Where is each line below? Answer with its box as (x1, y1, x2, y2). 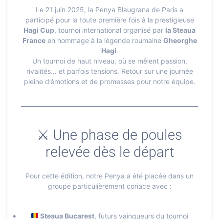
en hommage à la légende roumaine (45, 36, 163, 44)
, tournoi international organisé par (54, 25, 165, 34)
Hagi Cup (23, 25, 54, 34)
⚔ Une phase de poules (37, 126, 182, 143)
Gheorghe (163, 36, 197, 44)
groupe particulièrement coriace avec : (47, 181, 172, 190)
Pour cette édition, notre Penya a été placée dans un (25, 171, 194, 180)
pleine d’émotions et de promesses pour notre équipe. (23, 77, 196, 86)
